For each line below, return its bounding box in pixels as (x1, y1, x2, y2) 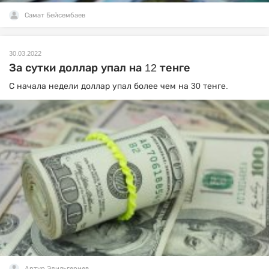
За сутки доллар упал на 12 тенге (9, 62, 190, 74)
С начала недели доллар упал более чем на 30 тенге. (9, 81, 228, 91)
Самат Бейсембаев (25, 11, 85, 19)
